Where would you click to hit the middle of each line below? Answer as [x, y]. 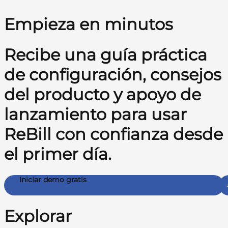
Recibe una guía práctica [106, 55]
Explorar [38, 216]
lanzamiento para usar [95, 115]
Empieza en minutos [89, 24]
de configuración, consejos [113, 75]
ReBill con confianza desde [113, 134]
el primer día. [58, 154]
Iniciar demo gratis [53, 179]
